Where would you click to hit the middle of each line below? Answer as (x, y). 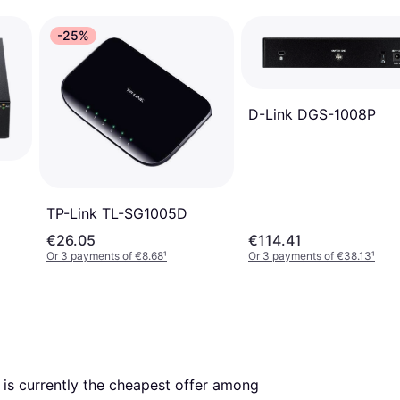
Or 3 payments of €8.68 (105, 255)
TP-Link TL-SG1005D (117, 213)
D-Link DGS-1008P (312, 115)
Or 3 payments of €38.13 (310, 255)
